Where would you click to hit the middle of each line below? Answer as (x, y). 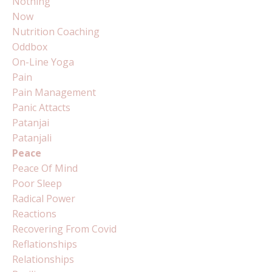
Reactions (34, 213)
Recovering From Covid (64, 229)
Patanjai (31, 122)
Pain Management (54, 92)
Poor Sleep (37, 183)
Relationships (43, 259)
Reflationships (45, 244)
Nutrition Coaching (56, 31)
